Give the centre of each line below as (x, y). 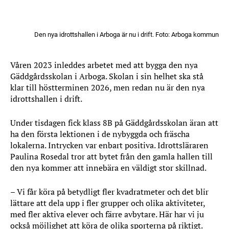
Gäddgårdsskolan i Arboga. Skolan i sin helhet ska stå (107, 76)
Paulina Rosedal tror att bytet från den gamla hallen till (111, 156)
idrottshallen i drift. (46, 99)
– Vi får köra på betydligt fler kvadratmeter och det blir (109, 192)
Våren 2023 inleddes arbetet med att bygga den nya (104, 65)
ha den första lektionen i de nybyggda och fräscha (100, 134)
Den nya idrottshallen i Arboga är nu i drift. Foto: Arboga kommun (127, 35)
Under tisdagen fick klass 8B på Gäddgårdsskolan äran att (114, 123)
